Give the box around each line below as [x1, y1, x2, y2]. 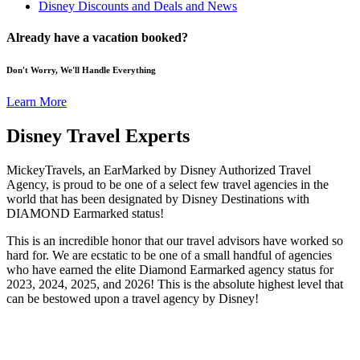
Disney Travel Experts [6, 125, 190, 146]
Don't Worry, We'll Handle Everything [6, 65, 156, 76]
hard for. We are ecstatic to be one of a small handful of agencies [6, 247, 332, 262]
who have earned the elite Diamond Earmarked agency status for [6, 262, 333, 276]
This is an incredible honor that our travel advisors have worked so [6, 233, 343, 247]
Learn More [6, 95, 67, 109]
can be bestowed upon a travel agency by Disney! [6, 291, 259, 305]
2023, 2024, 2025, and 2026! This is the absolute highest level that [6, 276, 343, 291]
